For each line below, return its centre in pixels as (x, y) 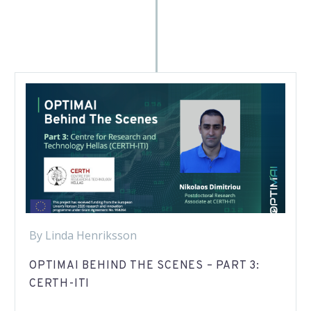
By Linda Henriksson (83, 235)
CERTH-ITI (60, 284)
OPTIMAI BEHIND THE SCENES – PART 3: (144, 266)
